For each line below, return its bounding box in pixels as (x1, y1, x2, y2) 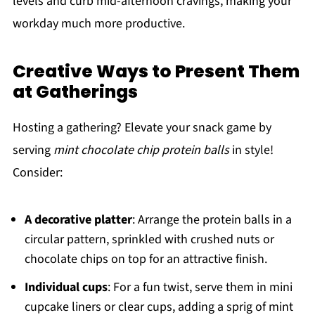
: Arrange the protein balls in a (131, 210, 292, 229)
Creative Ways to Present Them (12, 58, 300, 84)
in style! (229, 141, 274, 159)
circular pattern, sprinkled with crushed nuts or (24, 230, 274, 248)
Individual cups (24, 278, 108, 296)
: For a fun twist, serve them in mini (107, 278, 292, 296)
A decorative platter (24, 210, 132, 229)
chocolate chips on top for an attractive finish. (24, 250, 267, 268)
